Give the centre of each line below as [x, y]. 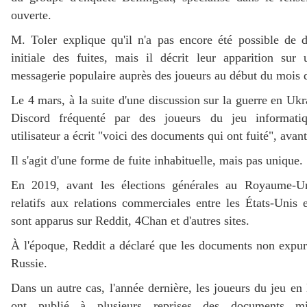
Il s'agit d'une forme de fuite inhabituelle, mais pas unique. [157, 161]
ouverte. [31, 15]
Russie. [29, 263]
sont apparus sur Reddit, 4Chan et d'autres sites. [130, 221]
